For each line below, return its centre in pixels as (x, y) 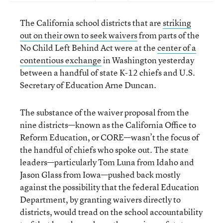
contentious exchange (61, 60)
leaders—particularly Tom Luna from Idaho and (107, 162)
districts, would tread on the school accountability (111, 212)
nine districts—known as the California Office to (108, 125)
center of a (177, 48)
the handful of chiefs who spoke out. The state (104, 150)
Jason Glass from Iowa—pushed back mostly (100, 174)
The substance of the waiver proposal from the (105, 112)
